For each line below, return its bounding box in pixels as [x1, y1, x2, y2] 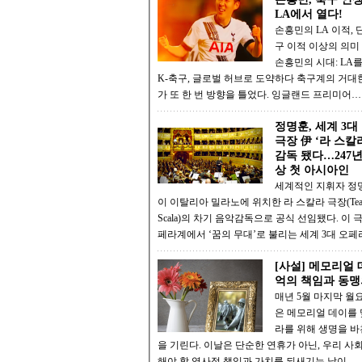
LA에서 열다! [275, 8, 343, 21]
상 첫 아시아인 [275, 164, 349, 177]
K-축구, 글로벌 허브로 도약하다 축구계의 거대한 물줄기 [158, 73, 297, 85]
